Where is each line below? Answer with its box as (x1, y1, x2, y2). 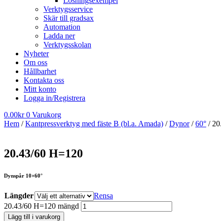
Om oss (24, 58, 47, 67)
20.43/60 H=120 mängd (4, 201, 79, 210)
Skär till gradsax (43, 14, 94, 22)
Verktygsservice (43, 5, 93, 13)
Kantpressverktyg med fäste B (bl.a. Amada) (25, 119, 163, 128)
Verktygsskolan (43, 40, 91, 49)
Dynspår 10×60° (4, 172, 42, 179)
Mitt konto (24, 85, 56, 93)
